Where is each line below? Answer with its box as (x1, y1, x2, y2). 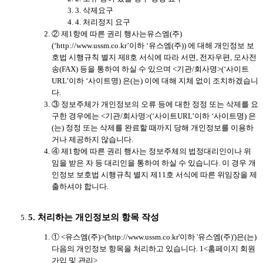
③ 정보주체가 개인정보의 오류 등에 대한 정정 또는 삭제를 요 (52, 99, 258, 109)
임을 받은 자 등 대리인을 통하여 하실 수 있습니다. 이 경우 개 (52, 158, 256, 167)
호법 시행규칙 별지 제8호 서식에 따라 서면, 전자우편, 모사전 (52, 52, 257, 62)
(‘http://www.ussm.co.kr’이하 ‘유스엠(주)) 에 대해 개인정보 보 (52, 41, 254, 50)
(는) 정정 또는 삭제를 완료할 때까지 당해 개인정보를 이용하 (52, 123, 254, 132)
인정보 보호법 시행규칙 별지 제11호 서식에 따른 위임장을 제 (52, 170, 257, 179)
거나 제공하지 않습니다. (52, 134, 133, 144)
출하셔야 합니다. (52, 181, 109, 191)
